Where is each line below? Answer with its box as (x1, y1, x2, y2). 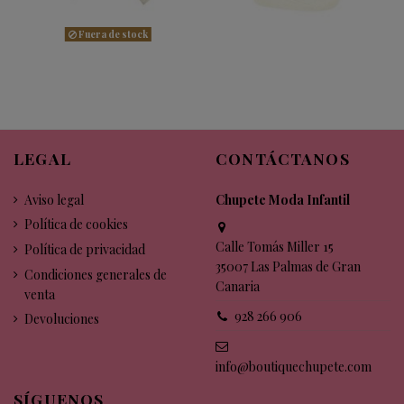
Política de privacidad (24, 240, 145, 258)
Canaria (216, 278, 260, 296)
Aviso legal (24, 190, 84, 208)
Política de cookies (24, 216, 128, 234)
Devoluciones (24, 310, 99, 328)
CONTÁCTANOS (216, 148, 350, 170)
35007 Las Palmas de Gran (216, 258, 361, 276)
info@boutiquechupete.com (216, 358, 372, 376)
